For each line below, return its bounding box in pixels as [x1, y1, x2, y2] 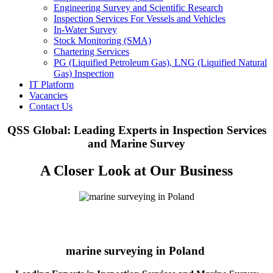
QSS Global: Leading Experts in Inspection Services [7, 124, 266, 137]
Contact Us [29, 101, 73, 112]
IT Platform [29, 79, 74, 90]
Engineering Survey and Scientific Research [54, 2, 223, 13]
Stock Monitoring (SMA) [54, 35, 151, 46]
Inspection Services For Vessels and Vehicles [54, 13, 225, 24]
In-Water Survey [54, 24, 117, 35]
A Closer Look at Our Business [40, 163, 233, 179]
